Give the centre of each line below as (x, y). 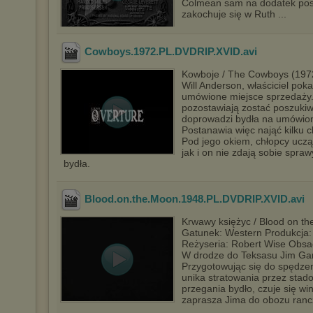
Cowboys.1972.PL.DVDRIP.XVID (162, 52)
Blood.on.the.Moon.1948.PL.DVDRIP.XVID (186, 199)
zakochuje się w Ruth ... (234, 14)
